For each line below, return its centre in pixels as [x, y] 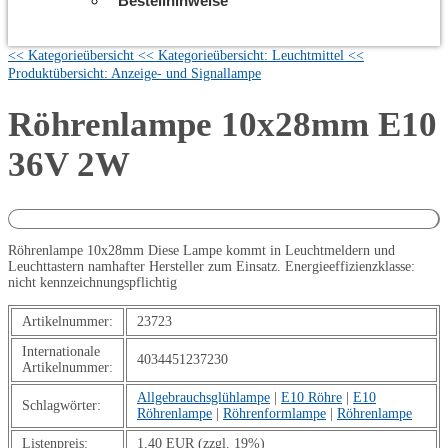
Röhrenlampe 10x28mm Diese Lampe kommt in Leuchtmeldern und [201, 250]
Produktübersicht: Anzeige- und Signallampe [134, 73]
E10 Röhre [311, 397]
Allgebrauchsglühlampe [203, 397]
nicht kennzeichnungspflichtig [92, 282]
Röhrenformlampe [274, 413]
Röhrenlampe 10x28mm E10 [222, 125]
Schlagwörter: [61, 405]
